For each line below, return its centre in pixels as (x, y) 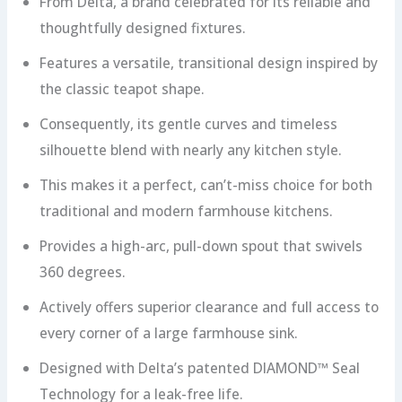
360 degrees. (82, 271)
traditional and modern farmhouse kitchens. (186, 210)
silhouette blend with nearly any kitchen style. (190, 149)
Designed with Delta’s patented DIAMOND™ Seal (199, 367)
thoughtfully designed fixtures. (142, 27)
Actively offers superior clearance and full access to (209, 306)
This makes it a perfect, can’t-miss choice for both (205, 184)
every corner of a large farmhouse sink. (168, 332)
